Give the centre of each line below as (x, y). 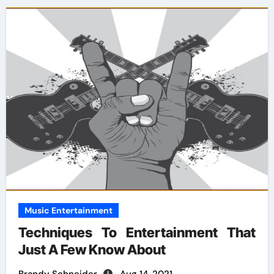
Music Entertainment (68, 210)
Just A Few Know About (92, 250)
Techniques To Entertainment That (137, 232)
